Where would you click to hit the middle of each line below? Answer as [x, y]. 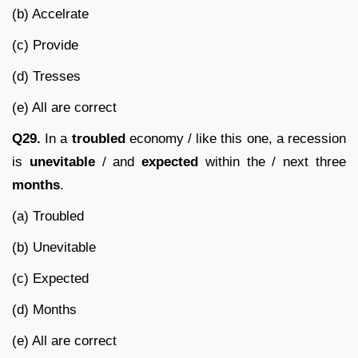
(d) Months [44, 309]
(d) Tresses [46, 76]
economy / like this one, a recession [236, 138]
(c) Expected [50, 278]
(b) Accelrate [50, 14]
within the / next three [272, 161]
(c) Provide [45, 45]
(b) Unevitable [54, 247]
